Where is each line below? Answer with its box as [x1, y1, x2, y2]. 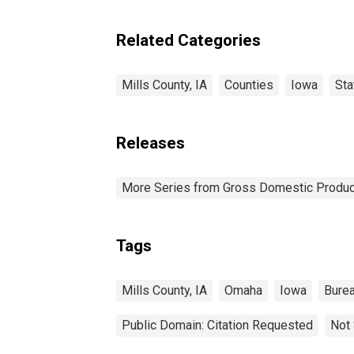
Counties [224, 77, 273, 92]
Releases [116, 133, 185, 153]
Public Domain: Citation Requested [122, 317, 313, 333]
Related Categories [116, 30, 261, 50]
